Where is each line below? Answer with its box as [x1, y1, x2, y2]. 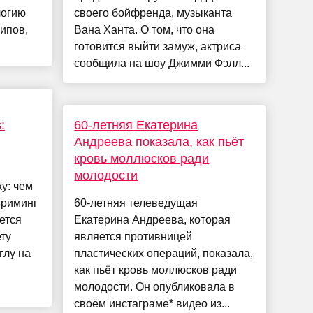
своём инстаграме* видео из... [74, 298, 231, 310]
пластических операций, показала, [74, 247, 254, 260]
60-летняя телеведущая [74, 197, 198, 210]
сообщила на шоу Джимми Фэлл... [74, 57, 250, 70]
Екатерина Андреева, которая [74, 214, 231, 226]
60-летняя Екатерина [74, 118, 198, 133]
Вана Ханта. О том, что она [74, 24, 215, 36]
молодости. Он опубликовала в [74, 281, 235, 293]
